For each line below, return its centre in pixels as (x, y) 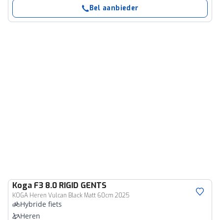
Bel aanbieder (114, 8)
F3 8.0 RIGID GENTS (70, 185)
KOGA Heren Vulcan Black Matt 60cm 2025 (71, 195)
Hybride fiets (41, 204)
